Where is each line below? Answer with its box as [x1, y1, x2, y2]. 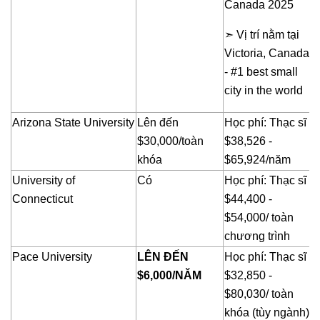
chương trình [224, 230, 290, 243]
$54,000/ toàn [224, 211, 294, 224]
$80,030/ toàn [224, 288, 294, 301]
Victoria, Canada [224, 47, 309, 60]
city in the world [224, 84, 303, 97]
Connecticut [12, 193, 73, 206]
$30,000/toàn [137, 135, 204, 148]
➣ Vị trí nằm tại [224, 29, 299, 41]
